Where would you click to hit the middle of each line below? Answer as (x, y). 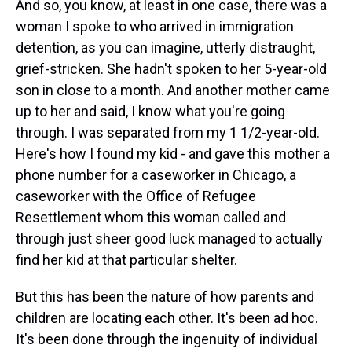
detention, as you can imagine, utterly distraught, (165, 48)
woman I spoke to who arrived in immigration (155, 26)
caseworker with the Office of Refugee (136, 196)
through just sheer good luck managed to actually (169, 238)
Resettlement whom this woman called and (151, 217)
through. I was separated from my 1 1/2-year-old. (168, 132)
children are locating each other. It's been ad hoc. (167, 318)
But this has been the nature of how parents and (165, 297)
